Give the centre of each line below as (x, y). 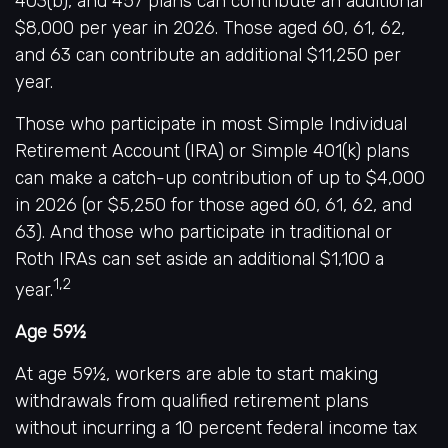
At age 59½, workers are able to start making (196, 374)
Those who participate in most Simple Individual (211, 124)
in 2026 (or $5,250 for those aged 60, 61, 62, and (213, 205)
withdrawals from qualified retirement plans (192, 401)
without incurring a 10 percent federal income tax (216, 428)
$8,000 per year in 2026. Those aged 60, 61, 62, (210, 28)
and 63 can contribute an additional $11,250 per (208, 55)
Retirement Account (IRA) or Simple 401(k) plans (212, 151)
